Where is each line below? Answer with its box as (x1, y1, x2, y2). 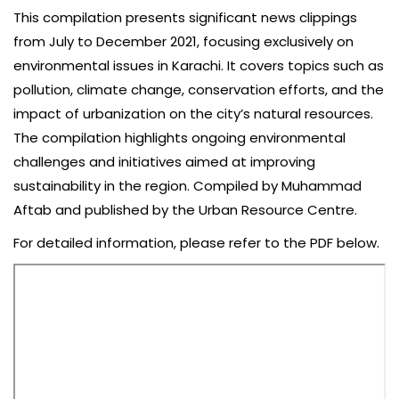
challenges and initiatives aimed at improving (13, 152, 315, 171)
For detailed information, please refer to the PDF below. (13, 233, 379, 252)
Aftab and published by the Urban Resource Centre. (13, 200, 357, 219)
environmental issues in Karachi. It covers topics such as (13, 56, 384, 75)
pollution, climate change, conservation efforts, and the (13, 80, 384, 99)
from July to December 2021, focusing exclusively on (13, 32, 354, 51)
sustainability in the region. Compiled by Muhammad (13, 176, 362, 195)
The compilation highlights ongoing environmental (13, 128, 346, 147)
